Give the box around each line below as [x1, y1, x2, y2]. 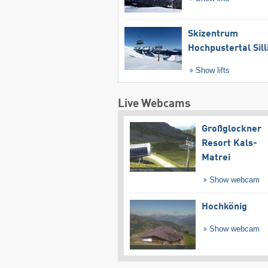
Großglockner [201, 124, 261, 134]
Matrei [201, 153, 230, 163]
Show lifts [193, 65, 230, 75]
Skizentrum [187, 29, 238, 39]
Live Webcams [117, 98, 191, 109]
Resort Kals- [201, 138, 257, 148]
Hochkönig [201, 202, 247, 212]
